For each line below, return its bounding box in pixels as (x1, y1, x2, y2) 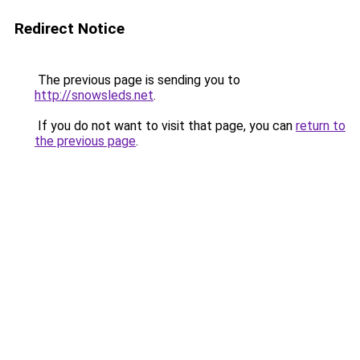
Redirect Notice (14, 19, 125, 38)
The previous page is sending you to (35, 72, 240, 88)
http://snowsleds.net (35, 88, 153, 103)
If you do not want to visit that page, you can (35, 118, 296, 133)
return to (296, 118, 346, 133)
